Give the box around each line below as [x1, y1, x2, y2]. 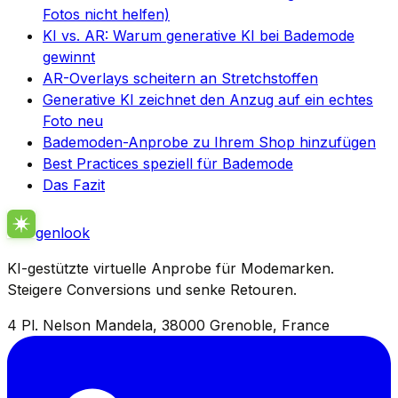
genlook [36, 224, 90, 243]
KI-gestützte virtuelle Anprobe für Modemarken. [7, 259, 334, 278]
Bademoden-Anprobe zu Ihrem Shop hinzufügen [43, 133, 376, 152]
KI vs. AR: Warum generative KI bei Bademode [43, 27, 354, 45]
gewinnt [43, 48, 95, 67]
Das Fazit [43, 176, 105, 195]
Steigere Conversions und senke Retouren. [7, 281, 297, 299]
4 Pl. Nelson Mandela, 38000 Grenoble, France [7, 316, 330, 335]
